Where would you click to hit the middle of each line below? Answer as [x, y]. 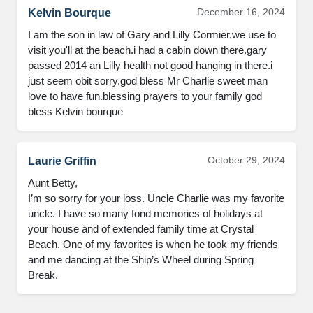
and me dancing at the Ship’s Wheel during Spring [141, 259]
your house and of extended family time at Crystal [141, 228]
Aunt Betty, [54, 182]
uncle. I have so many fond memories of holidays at [145, 213]
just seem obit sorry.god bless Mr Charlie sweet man [148, 80]
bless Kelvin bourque [75, 111]
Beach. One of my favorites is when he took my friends [153, 244]
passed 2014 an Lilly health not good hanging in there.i [150, 65]
